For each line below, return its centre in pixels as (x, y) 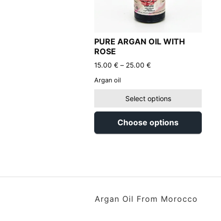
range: (161, 75)
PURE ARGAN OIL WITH (140, 42)
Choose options (148, 123)
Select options (148, 99)
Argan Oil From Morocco (146, 199)
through (163, 94)
